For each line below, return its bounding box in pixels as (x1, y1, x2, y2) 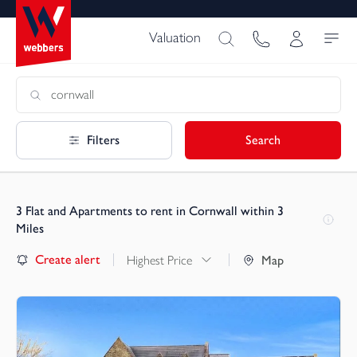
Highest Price (127, 252, 192, 268)
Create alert (35, 252, 100, 268)
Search (245, 131, 281, 147)
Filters (87, 131, 120, 147)
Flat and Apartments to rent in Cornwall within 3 (25, 202, 284, 218)
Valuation (149, 29, 201, 46)
